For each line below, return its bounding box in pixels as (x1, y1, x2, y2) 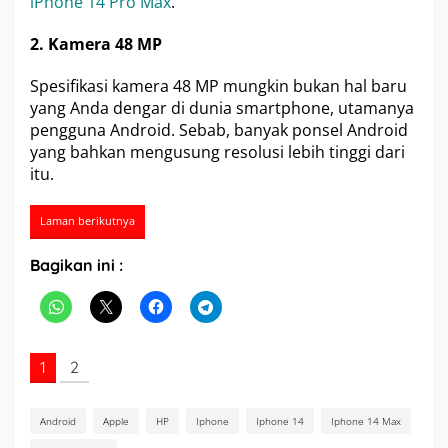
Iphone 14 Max (331, 414, 401, 428)
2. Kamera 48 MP (30, 33, 162, 55)
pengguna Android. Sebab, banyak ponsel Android (30, 119, 408, 141)
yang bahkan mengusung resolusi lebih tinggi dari (30, 141, 405, 163)
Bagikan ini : (30, 255, 123, 275)
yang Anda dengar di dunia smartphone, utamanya (30, 97, 414, 119)
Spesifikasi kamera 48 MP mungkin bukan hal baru (30, 75, 407, 97)
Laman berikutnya (40, 213, 135, 228)
